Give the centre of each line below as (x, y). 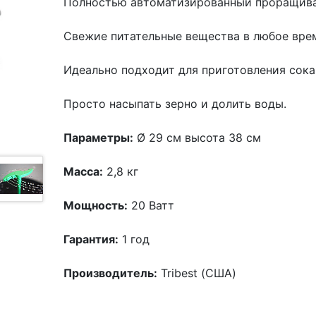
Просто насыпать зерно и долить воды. (177, 104)
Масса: (84, 171)
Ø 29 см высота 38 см (197, 138)
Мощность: (96, 205)
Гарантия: (91, 239)
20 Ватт (153, 205)
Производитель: (111, 273)
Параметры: (99, 138)
